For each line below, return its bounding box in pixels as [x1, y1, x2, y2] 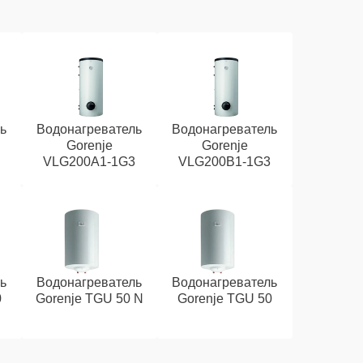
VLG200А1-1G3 [43, 155, 136, 169]
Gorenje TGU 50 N [35, 292, 143, 305]
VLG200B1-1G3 [178, 155, 271, 169]
